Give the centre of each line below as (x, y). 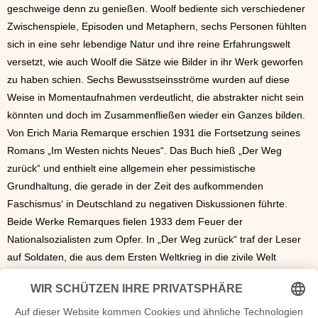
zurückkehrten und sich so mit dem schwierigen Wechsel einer (147, 275)
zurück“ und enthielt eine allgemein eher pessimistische (131, 169)
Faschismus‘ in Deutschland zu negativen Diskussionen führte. (147, 204)
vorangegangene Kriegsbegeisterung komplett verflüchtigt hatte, (151, 311)
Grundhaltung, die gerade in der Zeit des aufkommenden (135, 186)
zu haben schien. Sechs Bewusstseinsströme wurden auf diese (148, 80)
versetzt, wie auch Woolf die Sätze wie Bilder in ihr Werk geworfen (155, 62)
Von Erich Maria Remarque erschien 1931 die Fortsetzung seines (154, 133)
